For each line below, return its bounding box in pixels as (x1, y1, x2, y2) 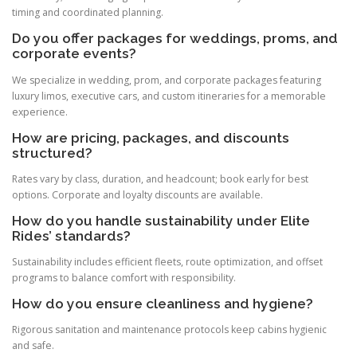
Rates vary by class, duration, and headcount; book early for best (12, 171, 308, 186)
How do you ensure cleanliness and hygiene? (12, 296, 313, 312)
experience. (12, 104, 68, 119)
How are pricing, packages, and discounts (12, 129, 289, 146)
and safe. (12, 339, 54, 353)
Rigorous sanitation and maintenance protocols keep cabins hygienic (12, 323, 327, 337)
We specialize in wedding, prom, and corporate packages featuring (12, 73, 321, 87)
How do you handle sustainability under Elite (12, 212, 310, 229)
